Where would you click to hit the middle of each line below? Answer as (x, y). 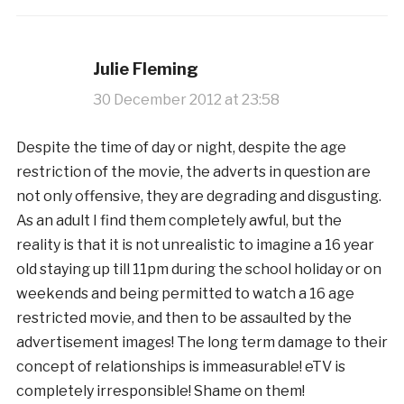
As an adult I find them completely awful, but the (179, 220)
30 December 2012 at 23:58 (186, 99)
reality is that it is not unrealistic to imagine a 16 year (195, 244)
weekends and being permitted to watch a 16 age (185, 293)
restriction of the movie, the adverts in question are (193, 171)
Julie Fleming (145, 69)
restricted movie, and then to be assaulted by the (184, 317)
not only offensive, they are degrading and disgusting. (198, 196)
